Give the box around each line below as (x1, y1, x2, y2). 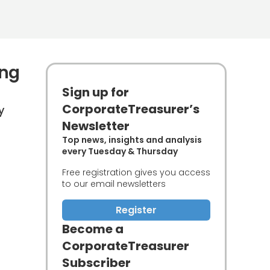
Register (116, 203, 157, 217)
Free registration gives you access (62, 166, 210, 178)
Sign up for (62, 84, 129, 101)
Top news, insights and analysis (62, 134, 202, 146)
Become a (62, 221, 124, 237)
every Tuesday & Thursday (62, 145, 178, 157)
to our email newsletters (62, 178, 166, 190)
